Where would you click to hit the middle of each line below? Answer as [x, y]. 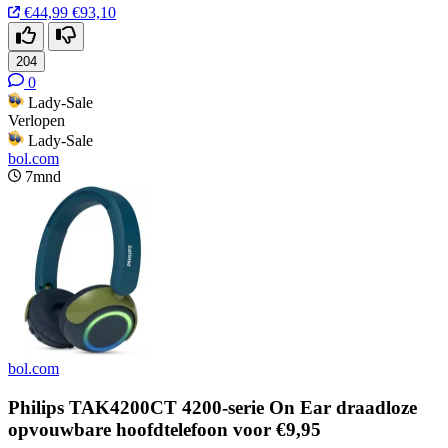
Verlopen [36, 121]
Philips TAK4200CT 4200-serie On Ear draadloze [212, 407]
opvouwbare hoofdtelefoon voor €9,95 [164, 429]
